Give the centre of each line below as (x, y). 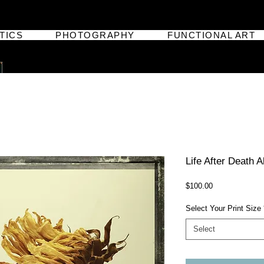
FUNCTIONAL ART (212, 35)
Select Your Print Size (223, 208)
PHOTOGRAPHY (95, 35)
